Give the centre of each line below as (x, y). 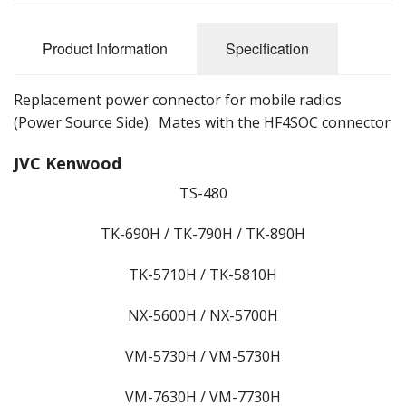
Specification (267, 48)
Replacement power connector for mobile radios (178, 99)
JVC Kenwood (68, 163)
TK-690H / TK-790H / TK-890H (203, 233)
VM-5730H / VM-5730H (203, 356)
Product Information (105, 48)
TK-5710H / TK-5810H (203, 274)
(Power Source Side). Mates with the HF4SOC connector (202, 122)
